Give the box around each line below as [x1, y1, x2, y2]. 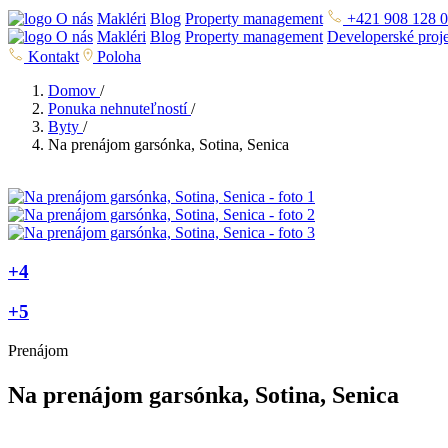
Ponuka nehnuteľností [48, 100, 187, 117]
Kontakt [24, 48, 79, 65]
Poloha [93, 48, 141, 65]
